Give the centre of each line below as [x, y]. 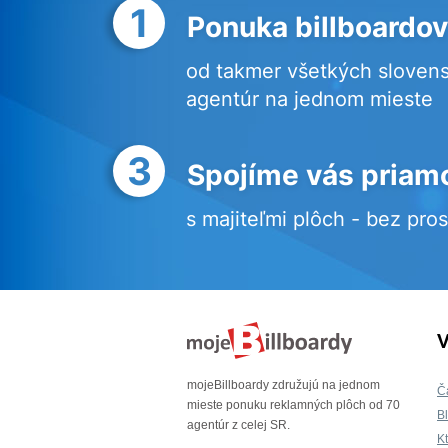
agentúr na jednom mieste [309, 99]
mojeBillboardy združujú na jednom [283, 385]
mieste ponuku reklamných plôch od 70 [293, 405]
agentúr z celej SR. [238, 425]
